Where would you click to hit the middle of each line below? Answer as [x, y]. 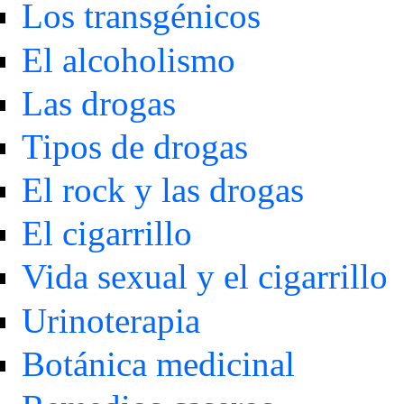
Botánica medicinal [158, 363]
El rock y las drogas [162, 190]
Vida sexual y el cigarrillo [204, 277]
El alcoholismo [128, 60]
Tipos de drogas [134, 146]
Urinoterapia [110, 320]
